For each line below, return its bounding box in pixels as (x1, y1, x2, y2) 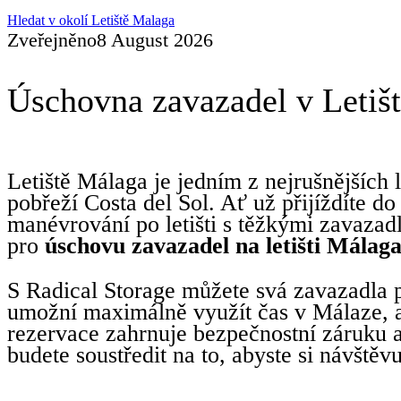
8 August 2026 (97, 28, 213, 51)
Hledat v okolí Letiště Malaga (7, 12, 175, 28)
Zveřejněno (7, 28, 97, 51)
